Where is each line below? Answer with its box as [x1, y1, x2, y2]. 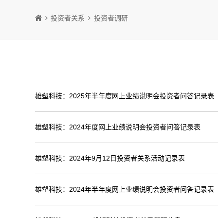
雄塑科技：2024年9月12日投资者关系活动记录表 [35, 154, 185, 163]
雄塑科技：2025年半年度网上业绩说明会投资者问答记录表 [35, 92, 214, 100]
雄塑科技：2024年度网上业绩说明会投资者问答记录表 [35, 123, 200, 131]
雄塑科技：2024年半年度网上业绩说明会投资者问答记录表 [35, 185, 214, 194]
